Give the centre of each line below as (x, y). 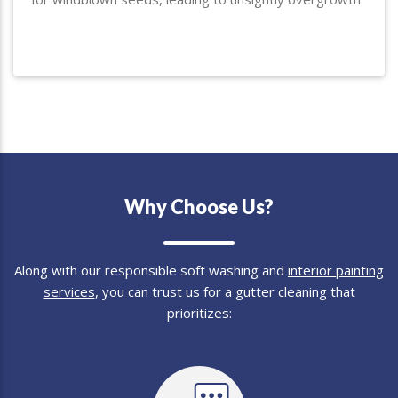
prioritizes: (199, 312)
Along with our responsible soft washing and (151, 270)
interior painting (336, 270)
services (69, 291)
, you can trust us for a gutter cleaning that (225, 291)
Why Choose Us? (199, 207)
